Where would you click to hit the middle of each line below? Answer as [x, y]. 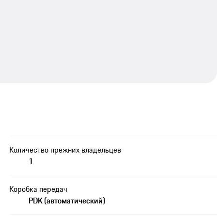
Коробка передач [39, 189]
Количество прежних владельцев [65, 150]
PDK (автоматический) [67, 201]
